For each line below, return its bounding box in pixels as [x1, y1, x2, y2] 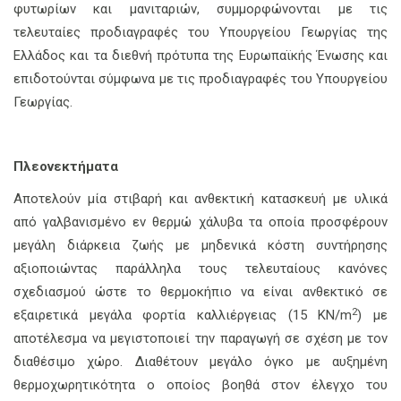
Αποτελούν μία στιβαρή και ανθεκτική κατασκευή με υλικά [13, 191, 388, 208]
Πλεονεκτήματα [13, 158, 118, 175]
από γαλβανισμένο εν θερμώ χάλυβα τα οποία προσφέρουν [13, 214, 388, 231]
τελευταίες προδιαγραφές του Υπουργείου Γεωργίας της [13, 24, 388, 41]
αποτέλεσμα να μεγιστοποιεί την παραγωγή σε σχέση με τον [13, 330, 388, 347]
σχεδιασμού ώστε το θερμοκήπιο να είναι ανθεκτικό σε [13, 284, 388, 301]
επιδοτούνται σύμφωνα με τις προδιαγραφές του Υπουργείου [13, 71, 388, 88]
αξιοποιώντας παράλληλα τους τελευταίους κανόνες [13, 260, 388, 277]
